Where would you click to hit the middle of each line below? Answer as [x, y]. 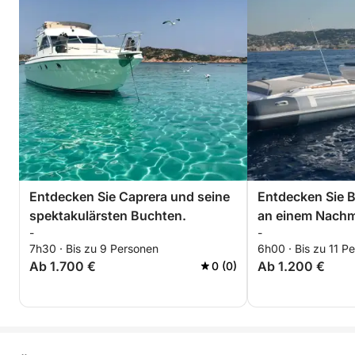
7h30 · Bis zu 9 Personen [94, 248]
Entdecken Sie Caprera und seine [130, 197]
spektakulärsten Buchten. [108, 216]
